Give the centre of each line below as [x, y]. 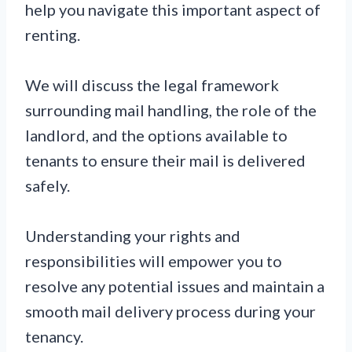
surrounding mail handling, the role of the [171, 110]
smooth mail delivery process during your [170, 311]
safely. [48, 185]
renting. [53, 34]
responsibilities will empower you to [154, 260]
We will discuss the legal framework [152, 84]
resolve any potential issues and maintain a [175, 286]
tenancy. [54, 336]
